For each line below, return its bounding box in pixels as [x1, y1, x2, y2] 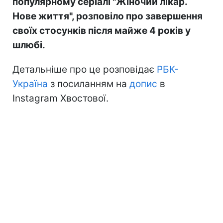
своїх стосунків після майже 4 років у [12, 25, 191, 37]
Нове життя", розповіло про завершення [12, 10, 203, 22]
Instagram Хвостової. [12, 93, 109, 105]
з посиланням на [48, 78, 129, 90]
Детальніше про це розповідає [12, 64, 157, 76]
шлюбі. [12, 39, 45, 51]
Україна [12, 78, 48, 90]
